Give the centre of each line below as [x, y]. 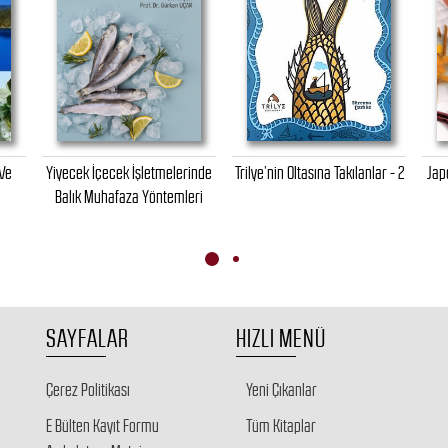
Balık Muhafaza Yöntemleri [129, 196]
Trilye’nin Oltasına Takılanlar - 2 [319, 172]
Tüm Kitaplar [281, 425]
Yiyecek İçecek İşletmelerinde [129, 172]
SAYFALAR [87, 337]
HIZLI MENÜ [281, 337]
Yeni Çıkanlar [281, 389]
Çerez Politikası [88, 389]
